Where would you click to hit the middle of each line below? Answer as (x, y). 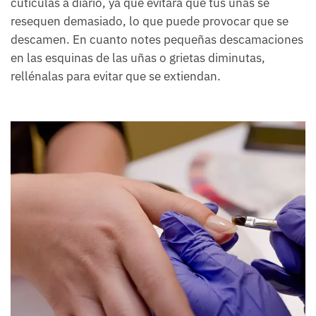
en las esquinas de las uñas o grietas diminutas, (138, 58)
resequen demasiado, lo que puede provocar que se (150, 22)
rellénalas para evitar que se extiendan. (116, 77)
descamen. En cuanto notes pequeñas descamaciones (157, 40)
